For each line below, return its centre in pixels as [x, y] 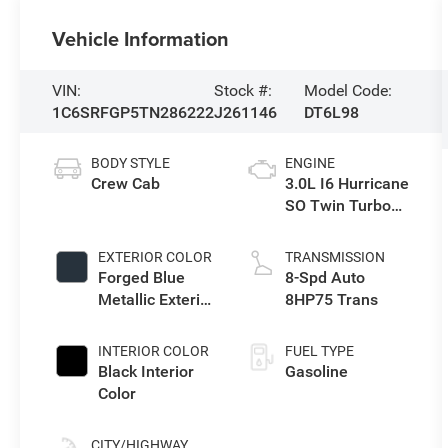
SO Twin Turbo [337, 206]
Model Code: [347, 90]
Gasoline [316, 372]
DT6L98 [331, 112]
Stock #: [243, 90]
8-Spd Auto [324, 278]
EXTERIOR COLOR [155, 257]
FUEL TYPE [319, 351]
